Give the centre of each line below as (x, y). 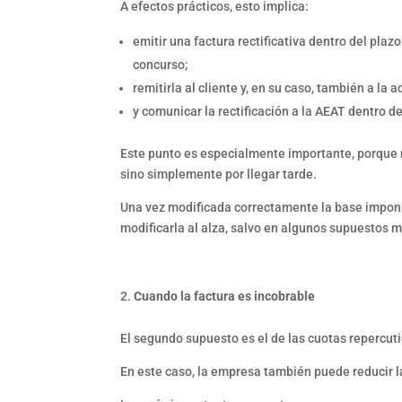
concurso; (161, 64)
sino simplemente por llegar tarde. (219, 174)
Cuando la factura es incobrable (225, 296)
